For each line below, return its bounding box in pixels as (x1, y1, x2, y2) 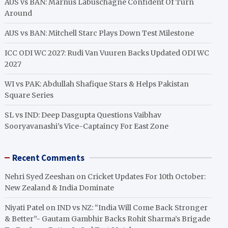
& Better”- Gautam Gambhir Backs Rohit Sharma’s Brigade (5, 214, 211, 223)
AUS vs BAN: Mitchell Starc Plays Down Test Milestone (5, 28, 194, 38)
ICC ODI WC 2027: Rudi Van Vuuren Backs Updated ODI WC (5, 48, 210, 58)
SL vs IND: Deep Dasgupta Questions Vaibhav (5, 110, 162, 120)
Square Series (5, 91, 54, 100)
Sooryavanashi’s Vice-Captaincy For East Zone (5, 122, 169, 131)
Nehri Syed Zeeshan (5, 172, 75, 181)
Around (5, 9, 33, 18)
